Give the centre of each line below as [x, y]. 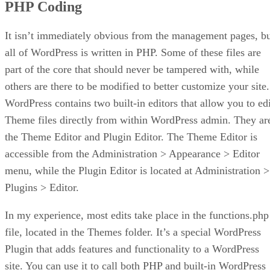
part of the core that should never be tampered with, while [132, 69]
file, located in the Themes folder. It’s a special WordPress [133, 232]
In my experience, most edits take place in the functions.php [137, 215]
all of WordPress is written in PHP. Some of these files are [133, 52]
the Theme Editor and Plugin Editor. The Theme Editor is [131, 137]
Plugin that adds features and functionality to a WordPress [132, 249]
